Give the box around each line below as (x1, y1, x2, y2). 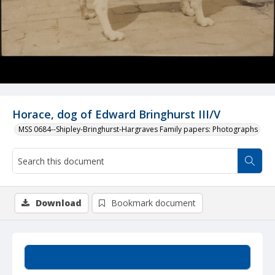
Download (36, 197, 82, 209)
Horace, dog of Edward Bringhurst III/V (12, 107, 220, 122)
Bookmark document (111, 197, 196, 209)
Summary (118, 252, 157, 262)
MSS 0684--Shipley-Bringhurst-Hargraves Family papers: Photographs (18, 124, 258, 134)
